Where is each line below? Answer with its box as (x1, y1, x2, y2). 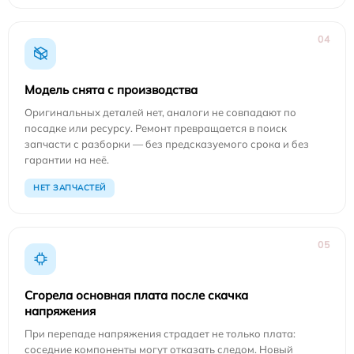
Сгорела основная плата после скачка (24, 287, 248, 303)
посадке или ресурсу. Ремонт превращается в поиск (24, 121, 287, 134)
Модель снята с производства (24, 81, 198, 97)
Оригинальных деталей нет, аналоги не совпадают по (24, 105, 296, 119)
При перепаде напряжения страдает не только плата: (24, 326, 296, 340)
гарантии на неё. (24, 153, 109, 166)
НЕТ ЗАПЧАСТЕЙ (33, 182, 106, 193)
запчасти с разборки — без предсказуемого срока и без (24, 137, 309, 150)
